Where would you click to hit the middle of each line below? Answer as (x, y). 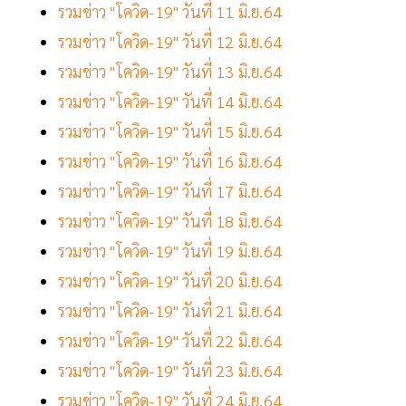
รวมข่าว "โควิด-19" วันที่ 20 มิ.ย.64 (170, 281)
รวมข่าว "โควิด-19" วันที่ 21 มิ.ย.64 (170, 311)
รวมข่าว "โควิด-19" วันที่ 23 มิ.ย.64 (170, 371)
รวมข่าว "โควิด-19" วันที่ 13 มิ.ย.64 (172, 72)
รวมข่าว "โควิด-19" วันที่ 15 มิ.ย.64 (172, 131)
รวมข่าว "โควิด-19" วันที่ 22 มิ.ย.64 (170, 341)
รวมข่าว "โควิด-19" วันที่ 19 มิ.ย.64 (170, 251)
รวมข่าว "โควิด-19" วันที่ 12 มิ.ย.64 (170, 42)
